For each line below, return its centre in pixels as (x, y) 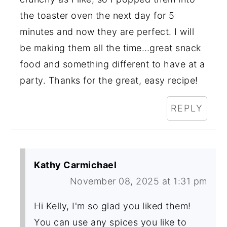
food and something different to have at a (112, 64)
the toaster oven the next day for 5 (97, 15)
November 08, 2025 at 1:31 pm (138, 181)
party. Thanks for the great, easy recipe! (109, 80)
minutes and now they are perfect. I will (107, 31)
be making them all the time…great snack (110, 48)
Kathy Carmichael (75, 165)
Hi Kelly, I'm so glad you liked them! (112, 206)
